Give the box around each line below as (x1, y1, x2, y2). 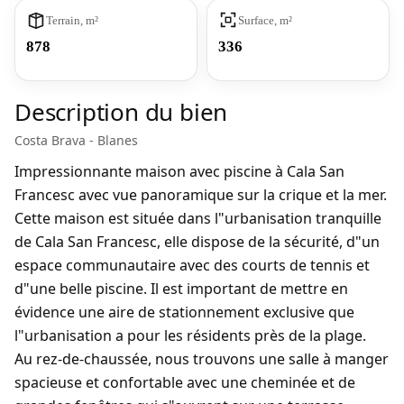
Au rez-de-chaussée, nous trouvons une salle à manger (14, 349, 389, 369)
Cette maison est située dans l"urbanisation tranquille (14, 208, 381, 228)
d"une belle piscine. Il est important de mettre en (14, 279, 348, 298)
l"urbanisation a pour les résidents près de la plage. (14, 326, 366, 345)
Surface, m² (238, 13, 292, 27)
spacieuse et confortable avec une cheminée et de (14, 372, 355, 392)
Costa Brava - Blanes (14, 132, 138, 149)
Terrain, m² (46, 13, 98, 27)
